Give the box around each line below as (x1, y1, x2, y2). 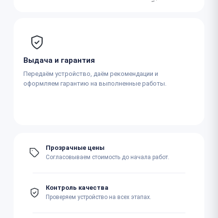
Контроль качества (46, 184, 109, 191)
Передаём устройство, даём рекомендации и (23, 70, 158, 77)
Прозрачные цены (46, 144, 105, 151)
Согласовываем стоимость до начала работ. (46, 154, 169, 161)
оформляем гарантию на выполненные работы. (23, 79, 166, 87)
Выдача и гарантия (23, 55, 95, 65)
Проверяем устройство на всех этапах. (46, 194, 151, 200)
